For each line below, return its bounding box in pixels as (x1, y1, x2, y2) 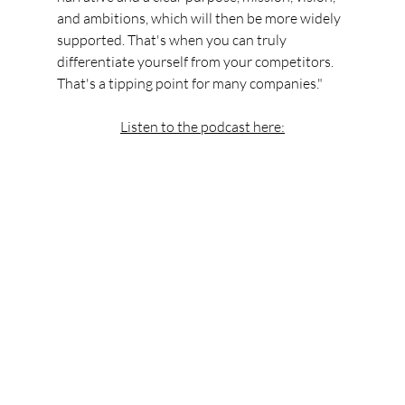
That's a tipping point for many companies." (56, 74, 323, 93)
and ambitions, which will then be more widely (56, 9, 344, 28)
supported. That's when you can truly (56, 31, 289, 50)
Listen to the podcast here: (119, 118, 285, 137)
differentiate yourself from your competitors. (56, 52, 336, 71)
